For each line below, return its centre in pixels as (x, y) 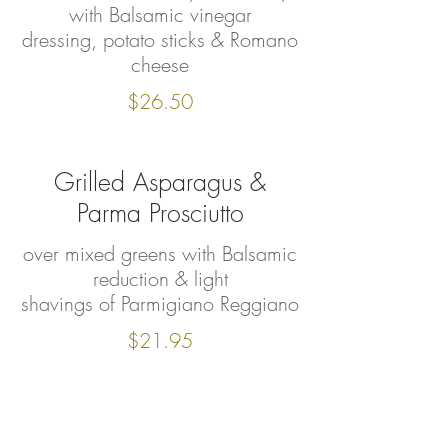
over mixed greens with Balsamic (160, 253)
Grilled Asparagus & (160, 182)
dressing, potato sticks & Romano (160, 39)
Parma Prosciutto (160, 213)
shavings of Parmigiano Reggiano (160, 303)
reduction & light (160, 278)
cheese (160, 64)
